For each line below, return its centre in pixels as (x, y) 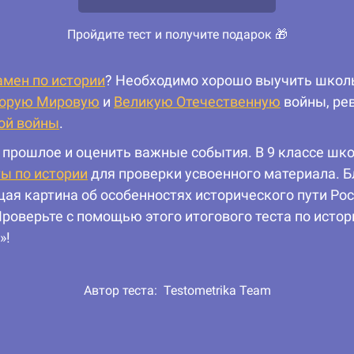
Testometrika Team (217, 291)
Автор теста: (123, 291)
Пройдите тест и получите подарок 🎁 (177, 35)
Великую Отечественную (197, 102)
